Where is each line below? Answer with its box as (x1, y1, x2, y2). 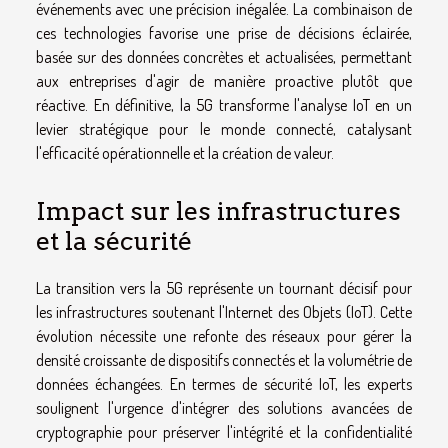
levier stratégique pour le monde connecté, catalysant (36, 118, 412, 139)
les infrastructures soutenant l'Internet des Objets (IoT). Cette (36, 302, 412, 323)
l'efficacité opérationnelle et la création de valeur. (36, 142, 334, 163)
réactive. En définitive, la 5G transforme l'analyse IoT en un (36, 94, 412, 115)
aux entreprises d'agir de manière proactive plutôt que (36, 70, 412, 91)
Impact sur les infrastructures (36, 196, 401, 227)
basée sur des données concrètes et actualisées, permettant (36, 46, 412, 67)
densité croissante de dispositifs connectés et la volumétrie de (36, 350, 412, 371)
